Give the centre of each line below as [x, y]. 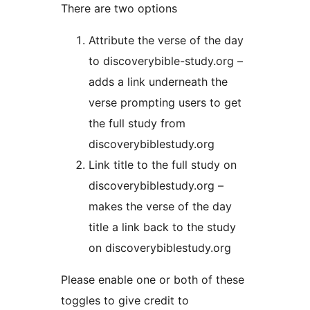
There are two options [119, 9]
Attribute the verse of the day [166, 40]
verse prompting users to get [165, 103]
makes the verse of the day [160, 207]
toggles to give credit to [125, 301]
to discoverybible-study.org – [166, 61]
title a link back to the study [162, 227]
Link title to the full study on [163, 165]
